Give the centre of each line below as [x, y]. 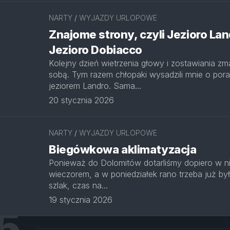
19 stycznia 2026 [81, 200]
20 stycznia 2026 [81, 100]
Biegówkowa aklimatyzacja [123, 149]
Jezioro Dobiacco [95, 50]
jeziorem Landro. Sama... [95, 86]
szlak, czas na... [78, 185]
